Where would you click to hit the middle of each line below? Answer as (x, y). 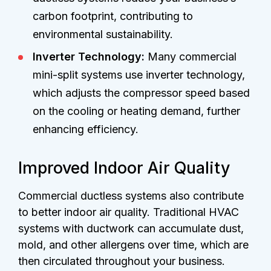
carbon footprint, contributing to (113, 16)
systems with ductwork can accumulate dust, (131, 229)
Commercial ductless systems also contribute (131, 196)
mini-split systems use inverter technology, (139, 74)
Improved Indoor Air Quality (124, 167)
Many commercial (192, 56)
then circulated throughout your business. (122, 261)
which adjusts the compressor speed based (141, 93)
